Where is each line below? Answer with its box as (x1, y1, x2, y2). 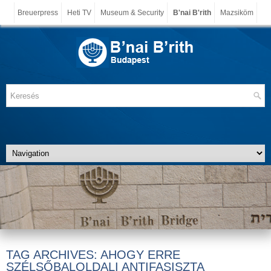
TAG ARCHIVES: (6, 247, 100, 261)
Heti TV (67, 8, 91, 17)
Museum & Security (100, 8, 164, 17)
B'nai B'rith (173, 8, 211, 17)
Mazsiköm (220, 8, 253, 17)
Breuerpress (18, 8, 58, 17)
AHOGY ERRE (100, 247, 180, 261)
